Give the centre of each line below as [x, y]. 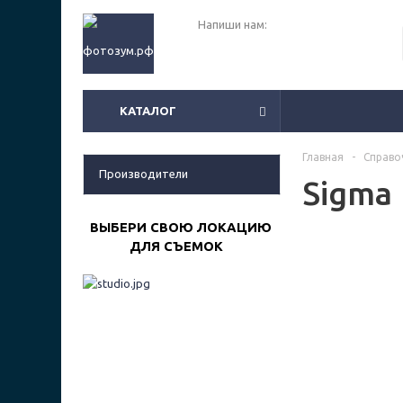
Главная [323, 157]
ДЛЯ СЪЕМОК [153, 246]
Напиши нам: [233, 24]
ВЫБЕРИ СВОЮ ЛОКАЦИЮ [177, 227]
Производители [143, 174]
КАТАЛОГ [148, 111]
